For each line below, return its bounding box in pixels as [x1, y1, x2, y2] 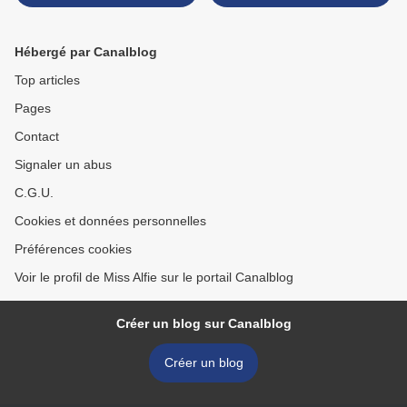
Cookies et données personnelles [15, 213, 206, 229]
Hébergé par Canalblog [15, 45, 157, 60]
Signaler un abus [15, 157, 112, 173]
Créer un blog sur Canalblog [115, 316, 292, 332]
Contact [15, 129, 59, 144]
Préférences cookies [15, 242, 132, 257]
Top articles [15, 73, 80, 88]
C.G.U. [15, 185, 54, 201]
